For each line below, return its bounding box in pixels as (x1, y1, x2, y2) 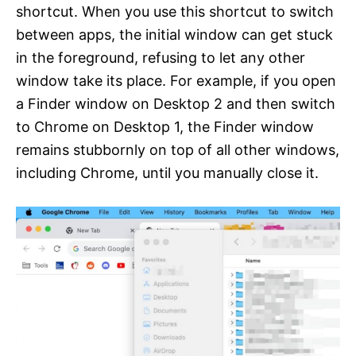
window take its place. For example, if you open (16, 72, 336, 90)
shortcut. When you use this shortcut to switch (16, 3, 334, 21)
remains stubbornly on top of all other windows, (16, 141, 339, 159)
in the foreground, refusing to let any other (16, 49, 305, 67)
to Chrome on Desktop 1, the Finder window (16, 118, 314, 136)
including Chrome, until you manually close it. (16, 164, 319, 182)
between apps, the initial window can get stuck (16, 26, 333, 44)
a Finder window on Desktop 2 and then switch (16, 95, 335, 113)
